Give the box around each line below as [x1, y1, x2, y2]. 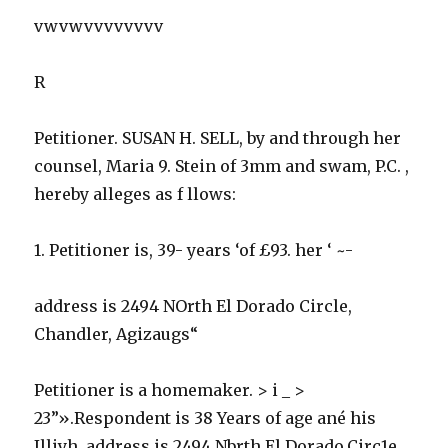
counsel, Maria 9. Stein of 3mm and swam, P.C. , [34, 155, 410, 176]
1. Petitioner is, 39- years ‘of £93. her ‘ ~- [34, 239, 354, 260]
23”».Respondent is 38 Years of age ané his [34, 407, 377, 428]
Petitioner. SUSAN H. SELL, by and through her [34, 127, 402, 148]
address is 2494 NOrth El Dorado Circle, [34, 295, 353, 316]
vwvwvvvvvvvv [34, 15, 164, 36]
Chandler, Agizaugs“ [34, 323, 199, 344]
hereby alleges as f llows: [34, 183, 237, 204]
